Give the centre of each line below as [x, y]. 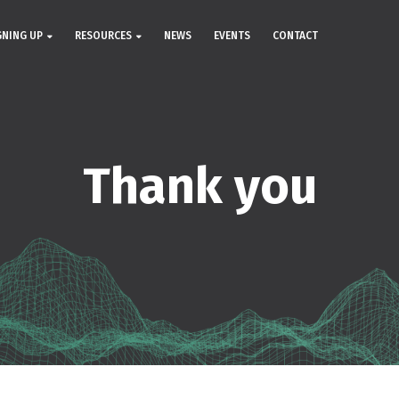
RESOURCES [103, 35]
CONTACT [295, 35]
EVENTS [232, 35]
